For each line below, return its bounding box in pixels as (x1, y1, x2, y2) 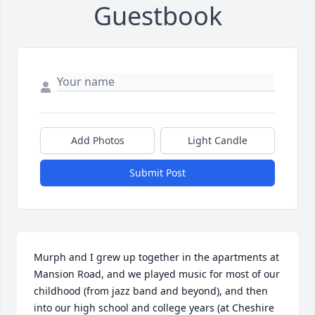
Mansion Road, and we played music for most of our (34, 267, 280, 281)
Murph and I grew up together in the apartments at (34, 250, 279, 264)
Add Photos (70, 134, 124, 148)
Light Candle (188, 134, 247, 148)
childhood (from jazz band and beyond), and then (34, 284, 268, 298)
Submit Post (129, 166, 186, 180)
